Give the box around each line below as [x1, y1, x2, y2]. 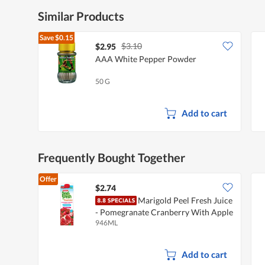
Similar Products [38, 8, 124, 23]
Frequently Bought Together [38, 150, 185, 164]
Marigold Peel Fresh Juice [138, 195, 232, 205]
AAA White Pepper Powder [95, 53, 196, 64]
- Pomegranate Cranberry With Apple [95, 206, 233, 217]
